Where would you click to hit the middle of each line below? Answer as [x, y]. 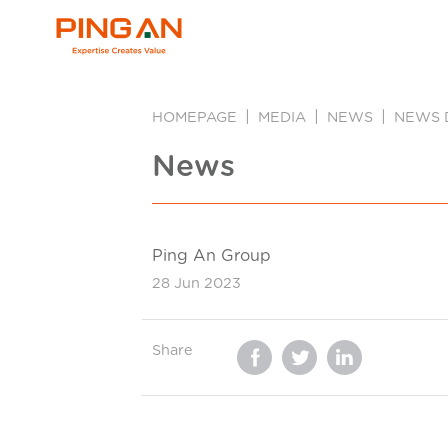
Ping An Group [211, 255]
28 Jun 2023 [196, 283]
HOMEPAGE [194, 117]
